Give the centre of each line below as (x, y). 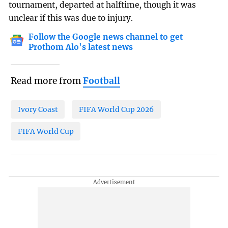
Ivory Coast (38, 110)
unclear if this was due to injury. (71, 18)
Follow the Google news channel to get (106, 37)
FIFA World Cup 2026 (117, 110)
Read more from (47, 81)
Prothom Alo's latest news (81, 47)
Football (101, 81)
